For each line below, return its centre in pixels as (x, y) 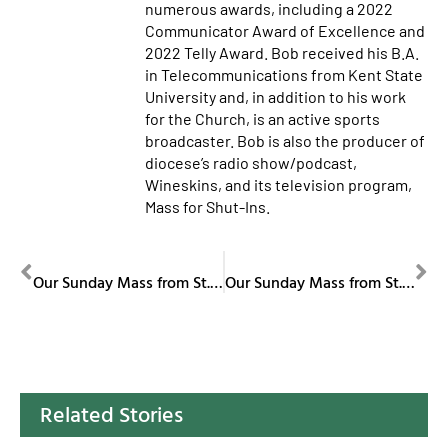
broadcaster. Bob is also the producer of (285, 141)
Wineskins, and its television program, (278, 185)
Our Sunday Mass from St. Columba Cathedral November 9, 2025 (216, 282)
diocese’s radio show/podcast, (251, 163)
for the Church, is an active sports (262, 119)
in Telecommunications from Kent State (284, 75)
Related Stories (111, 414)
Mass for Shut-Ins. (207, 207)
